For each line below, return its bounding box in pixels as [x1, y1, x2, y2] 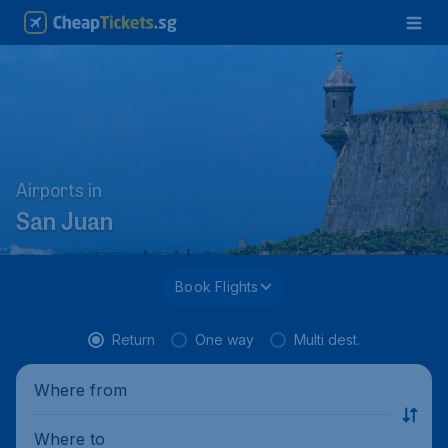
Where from [34, 379, 127, 400]
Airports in [16, 183, 102, 203]
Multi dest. [294, 331, 360, 348]
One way [195, 331, 254, 348]
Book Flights [175, 278, 259, 295]
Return [112, 331, 155, 348]
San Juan [16, 211, 113, 238]
